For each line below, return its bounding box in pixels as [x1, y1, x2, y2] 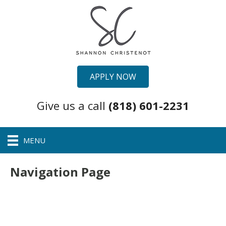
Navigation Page [10, 163, 110, 180]
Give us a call [37, 98, 108, 114]
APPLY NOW [90, 71, 136, 82]
